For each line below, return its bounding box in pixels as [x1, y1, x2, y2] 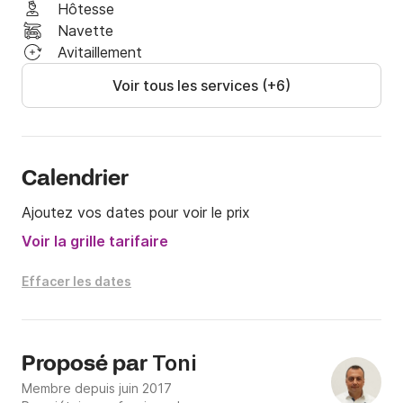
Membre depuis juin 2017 [22, 381, 172, 397]
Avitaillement [58, 43, 142, 62]
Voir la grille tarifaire [22, 232, 168, 251]
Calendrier [22, 166, 129, 194]
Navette [58, 22, 113, 40]
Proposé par [22, 351, 152, 380]
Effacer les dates [22, 273, 131, 290]
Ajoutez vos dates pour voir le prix [22, 203, 250, 222]
